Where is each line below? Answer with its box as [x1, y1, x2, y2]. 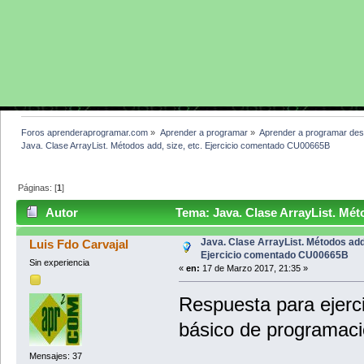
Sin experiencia [28, 258, 89, 268]
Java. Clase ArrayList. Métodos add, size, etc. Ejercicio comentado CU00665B [21, 140, 331, 150]
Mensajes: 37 [28, 351, 82, 362]
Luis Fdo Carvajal [29, 237, 129, 252]
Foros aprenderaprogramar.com [21, 127, 149, 137]
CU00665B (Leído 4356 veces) [24, 231, 194, 245]
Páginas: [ [18, 182, 58, 193]
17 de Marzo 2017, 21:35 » [199, 263, 308, 274]
